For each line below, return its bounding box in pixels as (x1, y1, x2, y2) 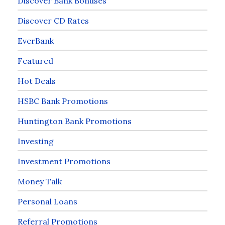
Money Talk (18, 176, 62, 186)
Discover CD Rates (18, 15, 89, 26)
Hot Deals (18, 75, 56, 86)
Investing (18, 136, 54, 146)
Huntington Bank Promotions (18, 116, 132, 126)
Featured (18, 55, 53, 66)
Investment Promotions (18, 156, 110, 166)
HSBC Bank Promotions (18, 95, 108, 106)
